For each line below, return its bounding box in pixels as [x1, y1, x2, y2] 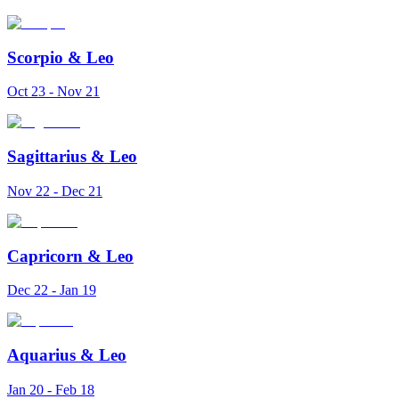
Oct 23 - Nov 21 [7, 84, 100, 100]
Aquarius [7, 346, 76, 365]
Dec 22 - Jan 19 [7, 282, 96, 298]
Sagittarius [7, 147, 86, 167]
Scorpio [7, 47, 63, 67]
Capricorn [7, 246, 83, 265]
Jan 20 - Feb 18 [7, 381, 94, 397]
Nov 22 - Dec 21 [7, 183, 102, 199]
